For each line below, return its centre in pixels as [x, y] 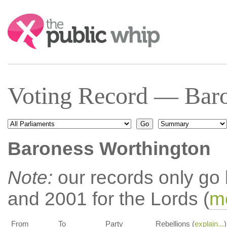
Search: [21, 18]
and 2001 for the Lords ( [108, 199]
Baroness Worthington [109, 149]
